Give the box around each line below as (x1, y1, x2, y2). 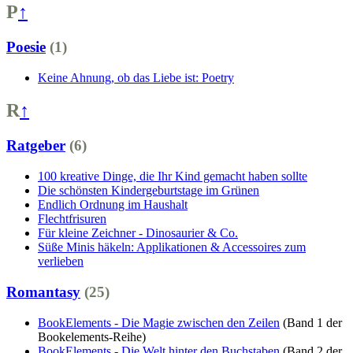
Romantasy (6, 283, 80, 300)
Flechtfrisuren (38, 212, 106, 226)
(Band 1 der (283, 315, 342, 329)
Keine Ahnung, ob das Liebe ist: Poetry (38, 70, 234, 84)
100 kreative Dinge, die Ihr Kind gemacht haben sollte (38, 169, 307, 184)
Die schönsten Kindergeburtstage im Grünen (38, 184, 259, 198)
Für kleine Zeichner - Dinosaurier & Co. (38, 226, 238, 240)
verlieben (38, 255, 84, 269)
